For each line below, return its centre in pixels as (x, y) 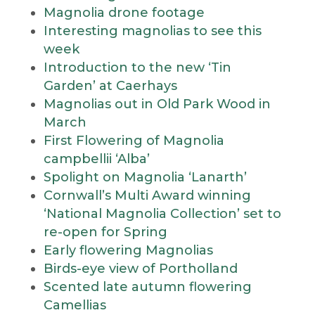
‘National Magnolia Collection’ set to (162, 214)
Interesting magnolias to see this (152, 31)
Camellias (75, 305)
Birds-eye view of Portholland (140, 269)
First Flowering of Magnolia (134, 141)
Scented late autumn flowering (147, 287)
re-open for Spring (105, 232)
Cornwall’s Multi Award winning (147, 195)
